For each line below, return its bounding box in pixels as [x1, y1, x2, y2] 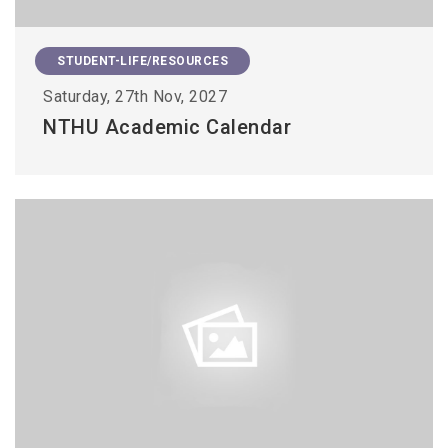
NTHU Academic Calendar [43, 114, 291, 139]
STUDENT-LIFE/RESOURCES [57, 53, 228, 68]
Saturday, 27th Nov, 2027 [43, 86, 227, 106]
